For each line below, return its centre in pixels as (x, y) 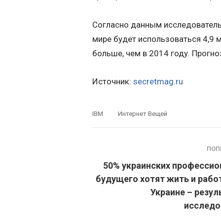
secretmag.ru (158, 82)
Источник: (113, 82)
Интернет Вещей (143, 114)
